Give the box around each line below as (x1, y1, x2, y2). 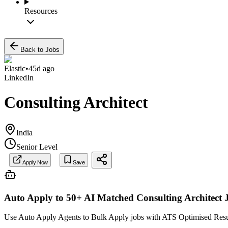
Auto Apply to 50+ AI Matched (4, 192, 134, 203)
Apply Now (22, 159, 48, 166)
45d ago (28, 64, 54, 73)
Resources (24, 7, 58, 15)
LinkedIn (4, 73, 34, 82)
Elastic (4, 64, 25, 73)
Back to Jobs (20, 46, 60, 53)
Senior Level (16, 142, 58, 151)
